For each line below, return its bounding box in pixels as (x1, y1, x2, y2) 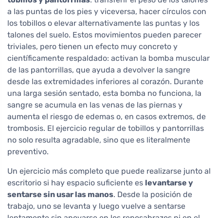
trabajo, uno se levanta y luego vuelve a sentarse (7, 201, 185, 211)
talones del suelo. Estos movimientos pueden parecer (7, 30, 201, 40)
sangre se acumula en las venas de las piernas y (7, 100, 182, 110)
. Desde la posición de (113, 190, 192, 200)
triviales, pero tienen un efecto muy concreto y (7, 42, 178, 52)
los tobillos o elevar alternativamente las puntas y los (7, 18, 200, 28)
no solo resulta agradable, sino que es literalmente (7, 135, 190, 145)
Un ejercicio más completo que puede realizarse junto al (7, 166, 211, 176)
